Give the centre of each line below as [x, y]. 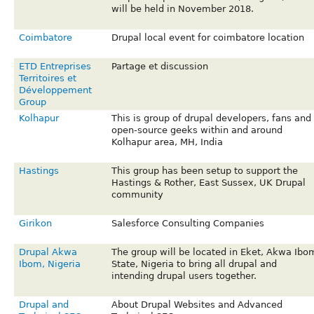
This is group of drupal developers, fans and [211, 118]
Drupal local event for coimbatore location [207, 38]
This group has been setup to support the [204, 171]
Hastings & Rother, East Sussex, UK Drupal [208, 183]
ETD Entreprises [55, 67]
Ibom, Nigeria [49, 264]
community [137, 195]
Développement [55, 90]
